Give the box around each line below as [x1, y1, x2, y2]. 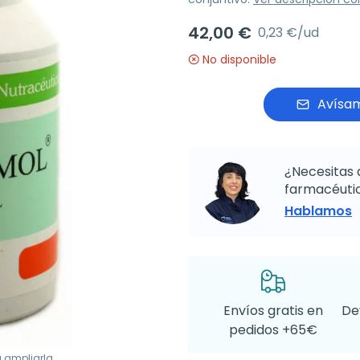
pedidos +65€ [228, 321, 317, 339]
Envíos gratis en [223, 301, 323, 320]
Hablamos [284, 202, 352, 220]
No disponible [202, 51, 276, 67]
